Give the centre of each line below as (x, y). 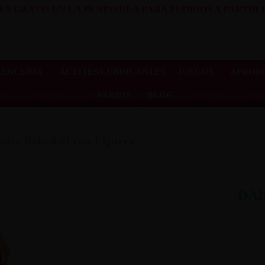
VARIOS (114, 95)
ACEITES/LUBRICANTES (112, 71)
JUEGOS (195, 71)
